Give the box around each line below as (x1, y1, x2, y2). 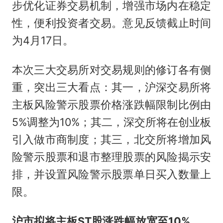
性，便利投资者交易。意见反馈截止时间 (11, 16, 212, 30)
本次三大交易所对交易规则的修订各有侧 (11, 63, 212, 77)
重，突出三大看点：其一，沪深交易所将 (11, 81, 212, 94)
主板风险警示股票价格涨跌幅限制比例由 (11, 98, 212, 111)
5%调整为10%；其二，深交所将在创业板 (11, 115, 212, 129)
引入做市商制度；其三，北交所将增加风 (11, 133, 212, 146)
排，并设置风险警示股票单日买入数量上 (11, 168, 212, 181)
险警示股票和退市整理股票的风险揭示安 (11, 150, 212, 164)
